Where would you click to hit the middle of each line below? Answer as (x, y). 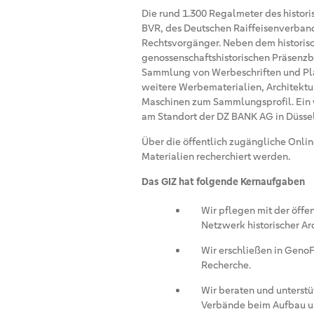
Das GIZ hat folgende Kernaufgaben (223, 181)
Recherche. (226, 265)
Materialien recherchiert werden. (216, 156)
